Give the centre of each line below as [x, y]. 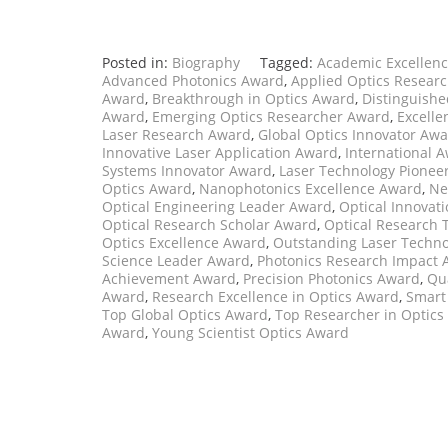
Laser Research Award [176, 135]
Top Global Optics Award [185, 315]
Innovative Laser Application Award [220, 153]
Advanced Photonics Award [193, 81]
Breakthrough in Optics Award [253, 99]
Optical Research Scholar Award [209, 225]
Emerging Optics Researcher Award [271, 117]
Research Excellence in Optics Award [275, 297]
